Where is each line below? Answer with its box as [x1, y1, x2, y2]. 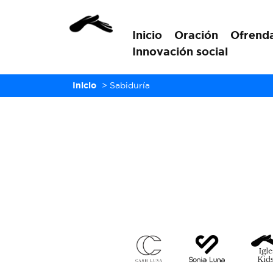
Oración [174, 29, 218, 41]
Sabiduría [110, 80, 150, 90]
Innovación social [132, 45, 228, 57]
